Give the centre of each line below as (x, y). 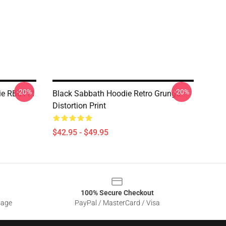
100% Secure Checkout (117, 193)
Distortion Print (79, 106)
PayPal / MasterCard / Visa (117, 203)
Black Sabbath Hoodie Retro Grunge (116, 94)
